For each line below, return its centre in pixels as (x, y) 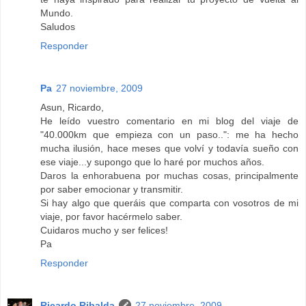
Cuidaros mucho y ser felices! (104, 230)
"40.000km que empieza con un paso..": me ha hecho (169, 134)
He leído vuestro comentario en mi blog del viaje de (169, 121)
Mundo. (57, 13)
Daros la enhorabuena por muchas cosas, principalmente (169, 175)
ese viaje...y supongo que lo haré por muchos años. (152, 162)
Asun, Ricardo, (72, 107)
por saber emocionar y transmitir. (112, 189)
